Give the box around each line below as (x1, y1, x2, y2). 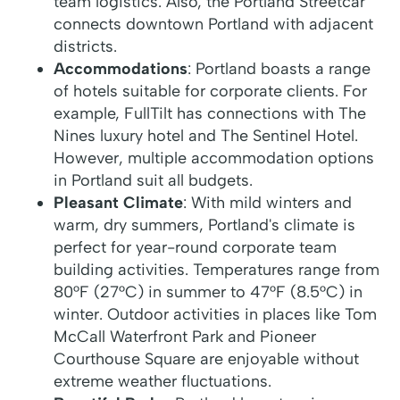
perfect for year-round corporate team (54, 237, 337, 258)
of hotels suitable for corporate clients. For (54, 81, 367, 102)
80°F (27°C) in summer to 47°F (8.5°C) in (54, 282, 362, 303)
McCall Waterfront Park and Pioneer (54, 327, 316, 347)
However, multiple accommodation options (54, 148, 374, 169)
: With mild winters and (183, 193, 352, 213)
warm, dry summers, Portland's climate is (54, 215, 355, 236)
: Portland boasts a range (187, 59, 371, 79)
